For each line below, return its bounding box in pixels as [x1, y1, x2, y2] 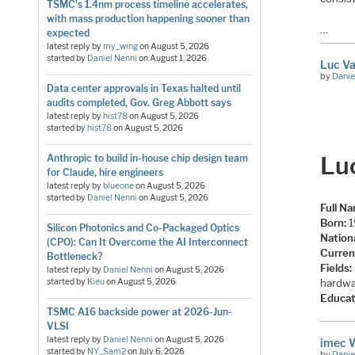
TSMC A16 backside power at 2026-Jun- [46, 305, 232, 318]
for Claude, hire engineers [46, 166, 163, 178]
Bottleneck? [46, 250, 102, 262]
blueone [102, 180, 134, 191]
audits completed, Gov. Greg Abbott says [46, 96, 231, 109]
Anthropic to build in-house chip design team [46, 151, 248, 164]
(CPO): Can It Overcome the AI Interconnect [46, 235, 248, 248]
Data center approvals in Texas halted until [46, 82, 241, 94]
